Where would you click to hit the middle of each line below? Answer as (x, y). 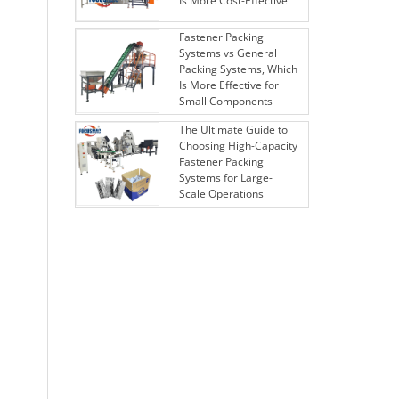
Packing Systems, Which (238, 69)
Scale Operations (221, 194)
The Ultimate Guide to (233, 130)
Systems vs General (228, 53)
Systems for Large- (225, 178)
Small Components (225, 102)
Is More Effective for (228, 85)
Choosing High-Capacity (238, 146)
